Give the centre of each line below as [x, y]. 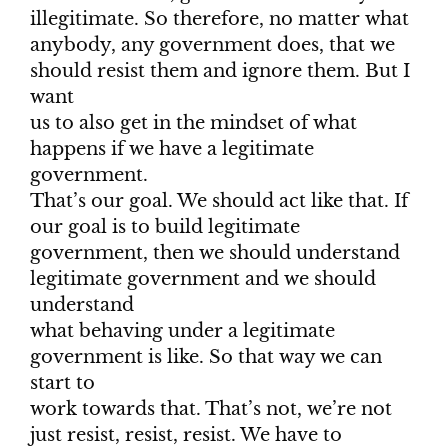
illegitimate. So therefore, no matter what [219, 19]
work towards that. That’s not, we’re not [211, 409]
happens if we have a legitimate [172, 149]
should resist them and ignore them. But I [220, 71]
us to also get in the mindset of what [193, 123]
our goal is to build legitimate [165, 227]
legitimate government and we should [203, 279]
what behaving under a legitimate [182, 331]
